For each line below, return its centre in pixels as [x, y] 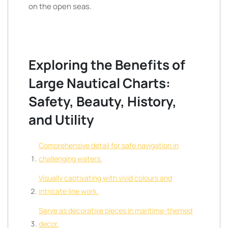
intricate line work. [69, 191]
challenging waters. [70, 159]
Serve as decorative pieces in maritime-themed [116, 210]
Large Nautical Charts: [99, 83]
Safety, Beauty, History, [103, 101]
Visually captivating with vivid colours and [105, 178]
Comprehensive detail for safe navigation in [109, 145]
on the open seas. [60, 6]
